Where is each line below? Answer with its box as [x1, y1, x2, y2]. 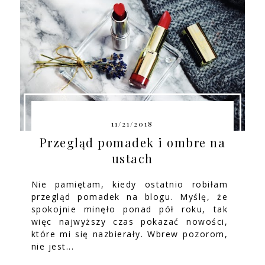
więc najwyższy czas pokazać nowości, [31, 215, 228, 227]
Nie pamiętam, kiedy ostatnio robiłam [31, 178, 228, 190]
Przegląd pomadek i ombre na [39, 134, 226, 150]
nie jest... [31, 240, 75, 252]
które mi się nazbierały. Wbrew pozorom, [31, 228, 228, 240]
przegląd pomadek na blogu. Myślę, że [31, 190, 228, 202]
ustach [111, 150, 153, 166]
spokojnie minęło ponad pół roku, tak [31, 203, 228, 215]
